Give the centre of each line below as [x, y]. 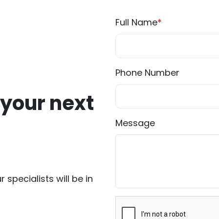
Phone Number [147, 73]
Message [135, 123]
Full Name [136, 22]
